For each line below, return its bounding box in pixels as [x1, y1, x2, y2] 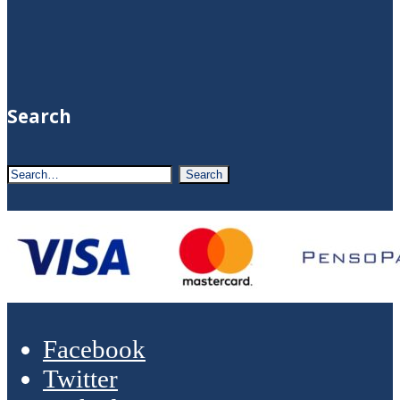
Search [7, 103, 71, 129]
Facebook [43, 334, 146, 363]
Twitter [43, 363, 118, 393]
